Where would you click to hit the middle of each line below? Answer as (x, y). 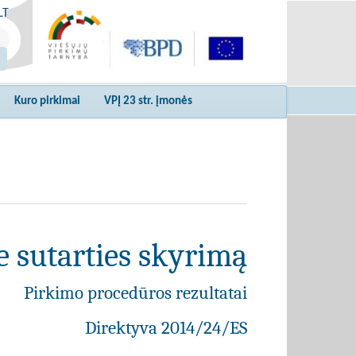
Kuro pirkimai (47, 101)
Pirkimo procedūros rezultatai (135, 293)
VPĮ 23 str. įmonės (148, 101)
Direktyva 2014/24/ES (166, 328)
